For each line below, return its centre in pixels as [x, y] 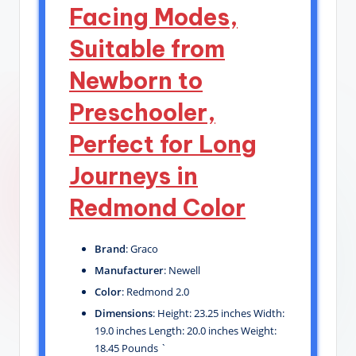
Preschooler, [142, 112]
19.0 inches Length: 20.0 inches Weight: [186, 331]
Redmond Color [157, 207]
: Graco [142, 248]
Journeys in [133, 176]
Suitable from [147, 48]
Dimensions [124, 313]
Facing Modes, [153, 17]
